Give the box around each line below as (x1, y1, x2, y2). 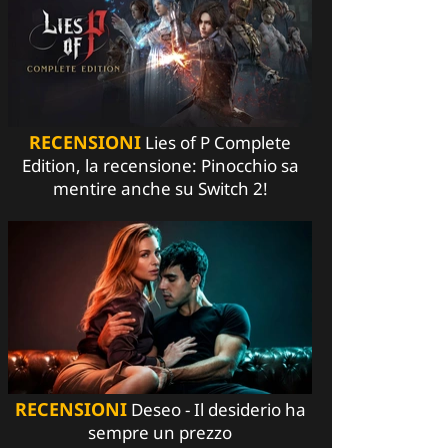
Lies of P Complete (141, 131, 291, 155)
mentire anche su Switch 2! (52, 177, 268, 201)
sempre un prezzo (88, 421, 232, 445)
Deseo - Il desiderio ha (126, 398, 306, 422)
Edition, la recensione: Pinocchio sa (21, 154, 299, 178)
